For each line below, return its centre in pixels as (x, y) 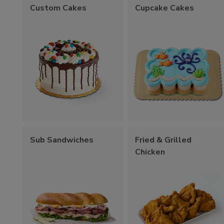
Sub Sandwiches (62, 140)
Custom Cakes (58, 8)
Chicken (150, 152)
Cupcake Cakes (165, 8)
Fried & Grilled (163, 140)
